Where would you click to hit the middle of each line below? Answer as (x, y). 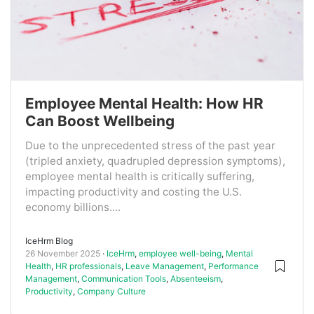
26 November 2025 (63, 253)
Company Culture (111, 291)
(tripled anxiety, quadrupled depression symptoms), (155, 161)
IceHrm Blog (49, 240)
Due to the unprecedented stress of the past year (150, 145)
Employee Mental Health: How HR (144, 103)
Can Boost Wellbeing (100, 121)
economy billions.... (73, 207)
